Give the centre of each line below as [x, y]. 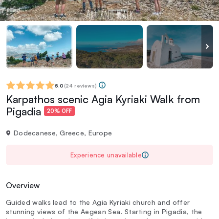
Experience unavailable [106, 155]
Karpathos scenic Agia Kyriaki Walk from [103, 99]
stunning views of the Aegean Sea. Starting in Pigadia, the [104, 211]
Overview [23, 185]
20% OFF [59, 111]
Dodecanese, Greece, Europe [63, 132]
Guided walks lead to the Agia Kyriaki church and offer [98, 202]
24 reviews [80, 85]
